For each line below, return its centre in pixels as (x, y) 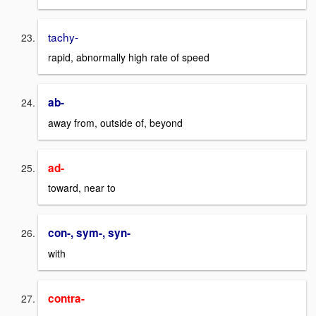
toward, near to (82, 188)
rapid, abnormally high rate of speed (129, 57)
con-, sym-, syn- (89, 233)
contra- (66, 298)
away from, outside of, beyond (115, 122)
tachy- (63, 37)
